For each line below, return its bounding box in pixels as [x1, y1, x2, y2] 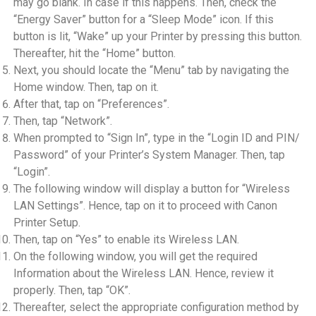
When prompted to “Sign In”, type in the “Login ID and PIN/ [13, 130, 300, 145]
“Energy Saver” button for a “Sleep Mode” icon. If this [13, 12, 274, 26]
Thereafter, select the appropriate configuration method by [13, 300, 299, 314]
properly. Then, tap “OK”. [13, 283, 130, 297]
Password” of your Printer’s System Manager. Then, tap [13, 147, 285, 162]
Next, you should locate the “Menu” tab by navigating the [13, 63, 289, 77]
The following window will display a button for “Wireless [13, 181, 290, 195]
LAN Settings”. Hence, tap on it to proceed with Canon [13, 198, 277, 212]
